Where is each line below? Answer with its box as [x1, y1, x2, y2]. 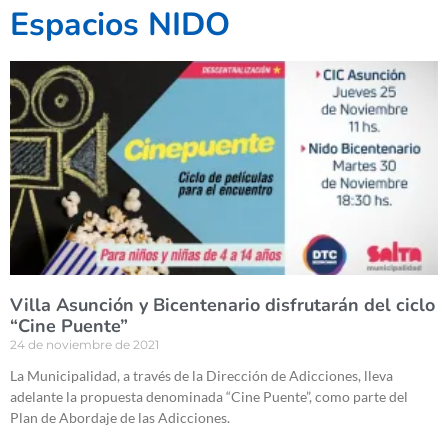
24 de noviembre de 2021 [10, 337, 159, 353]
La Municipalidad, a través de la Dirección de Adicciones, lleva [10, 367, 393, 385]
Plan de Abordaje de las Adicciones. [10, 409, 230, 427]
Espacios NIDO [10, 3, 230, 47]
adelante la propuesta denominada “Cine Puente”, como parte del [10, 388, 408, 406]
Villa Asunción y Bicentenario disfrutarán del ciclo [10, 293, 435, 318]
